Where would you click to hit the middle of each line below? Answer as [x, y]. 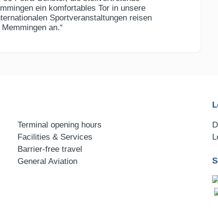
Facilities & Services [55, 137]
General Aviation [47, 162]
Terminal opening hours [60, 125]
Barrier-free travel [50, 149]
